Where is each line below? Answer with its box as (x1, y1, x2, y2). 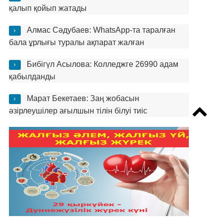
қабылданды (8, 72, 55, 81)
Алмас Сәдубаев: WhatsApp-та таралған (26, 26, 175, 34)
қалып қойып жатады (8, 4, 87, 12)
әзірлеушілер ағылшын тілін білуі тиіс (8, 107, 147, 115)
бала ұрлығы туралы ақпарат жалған (8, 38, 144, 47)
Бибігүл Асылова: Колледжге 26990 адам (26, 60, 178, 68)
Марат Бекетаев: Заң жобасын (26, 94, 139, 103)
